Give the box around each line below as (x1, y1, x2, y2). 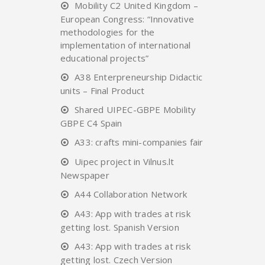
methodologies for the (60, 25, 155, 38)
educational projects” (60, 51, 149, 64)
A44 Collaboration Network (75, 188, 188, 200)
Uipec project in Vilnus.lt (75, 155, 174, 167)
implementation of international (60, 38, 191, 51)
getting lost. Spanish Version (60, 221, 179, 233)
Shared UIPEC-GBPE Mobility (75, 103, 196, 115)
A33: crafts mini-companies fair (75, 135, 203, 148)
